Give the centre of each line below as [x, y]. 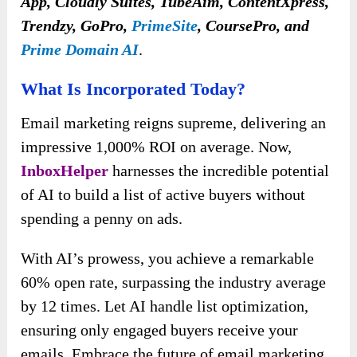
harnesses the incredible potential [219, 171]
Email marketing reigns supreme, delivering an [174, 123]
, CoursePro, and [254, 26]
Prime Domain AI [80, 50]
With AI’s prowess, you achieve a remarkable [168, 259]
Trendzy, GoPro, [76, 26]
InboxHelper [65, 171]
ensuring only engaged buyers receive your [160, 330]
